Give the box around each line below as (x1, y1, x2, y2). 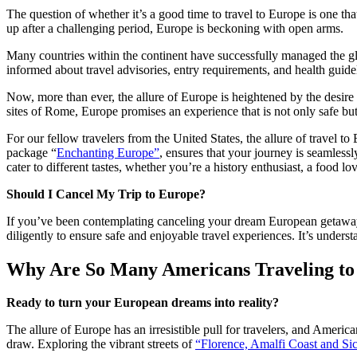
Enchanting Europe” (57, 145, 159, 159)
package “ (6, 145, 57, 159)
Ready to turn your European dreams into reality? (6, 296, 279, 310)
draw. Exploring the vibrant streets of (6, 337, 195, 351)
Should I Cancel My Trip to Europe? (6, 186, 206, 201)
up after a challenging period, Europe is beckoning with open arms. (6, 21, 343, 35)
